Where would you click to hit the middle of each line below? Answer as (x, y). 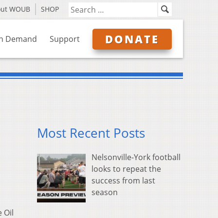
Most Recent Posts (91, 133)
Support (65, 39)
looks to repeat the (126, 169)
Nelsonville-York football (136, 157)
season (105, 192)
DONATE (132, 39)
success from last (123, 181)
